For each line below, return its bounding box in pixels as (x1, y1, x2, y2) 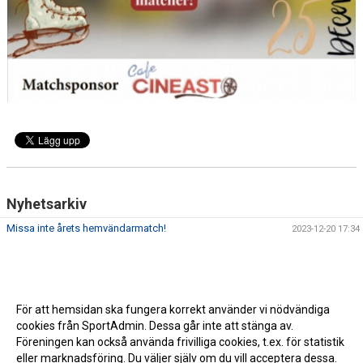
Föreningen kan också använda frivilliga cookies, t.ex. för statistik (16, 335, 344, 348)
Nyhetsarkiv (6, 194, 87, 212)
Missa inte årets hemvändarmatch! (6, 221, 166, 234)
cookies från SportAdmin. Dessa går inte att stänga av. (16, 319, 293, 332)
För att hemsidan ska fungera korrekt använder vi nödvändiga (16, 303, 330, 316)
